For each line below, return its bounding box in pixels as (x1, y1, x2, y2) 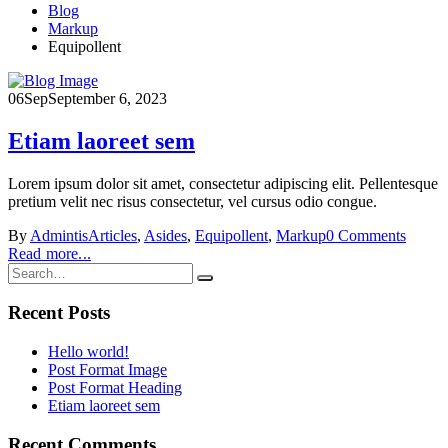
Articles (88, 226, 137, 244)
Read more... (8, 244, 91, 262)
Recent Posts (8, 302, 110, 324)
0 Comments (326, 226, 406, 244)
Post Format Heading (48, 379, 182, 397)
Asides (144, 226, 187, 244)
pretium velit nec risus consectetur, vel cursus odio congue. (8, 192, 377, 210)
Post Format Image (48, 361, 167, 379)
